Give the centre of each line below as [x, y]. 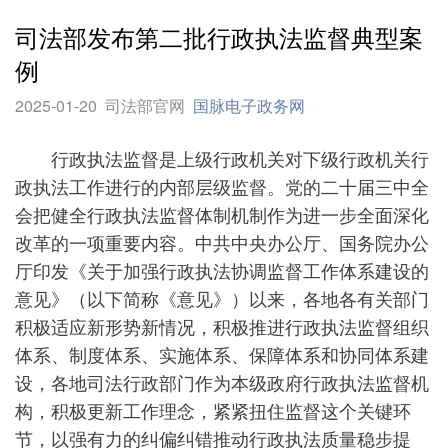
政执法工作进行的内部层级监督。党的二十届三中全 [222, 186]
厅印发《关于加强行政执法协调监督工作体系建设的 [222, 270]
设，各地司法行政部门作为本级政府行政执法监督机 [222, 382]
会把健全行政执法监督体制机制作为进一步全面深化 [222, 214]
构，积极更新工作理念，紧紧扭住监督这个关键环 [213, 410]
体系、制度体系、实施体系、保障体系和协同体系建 [222, 354]
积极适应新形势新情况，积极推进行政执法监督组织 [222, 326]
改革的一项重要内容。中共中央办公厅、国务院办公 [222, 242]
